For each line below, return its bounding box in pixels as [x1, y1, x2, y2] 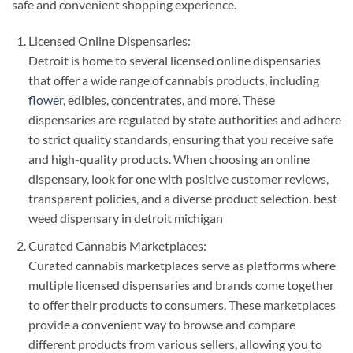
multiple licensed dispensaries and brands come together [28, 277, 334, 292]
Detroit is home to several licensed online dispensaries [28, 53, 321, 69]
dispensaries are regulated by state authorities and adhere [28, 112, 341, 128]
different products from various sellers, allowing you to [28, 336, 322, 351]
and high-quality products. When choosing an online [28, 151, 310, 167]
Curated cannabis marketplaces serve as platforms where [28, 257, 336, 273]
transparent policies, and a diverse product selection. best [28, 191, 337, 206]
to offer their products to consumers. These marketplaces [28, 296, 336, 312]
